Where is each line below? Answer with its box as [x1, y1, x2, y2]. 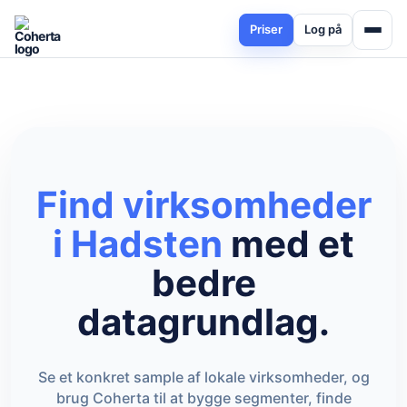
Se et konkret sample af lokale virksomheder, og [37, 368, 370, 386]
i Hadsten [53, 222, 223, 266]
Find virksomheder [35, 183, 372, 227]
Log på [304, 22, 342, 36]
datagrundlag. [77, 300, 330, 344]
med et [223, 222, 354, 266]
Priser [250, 22, 283, 36]
